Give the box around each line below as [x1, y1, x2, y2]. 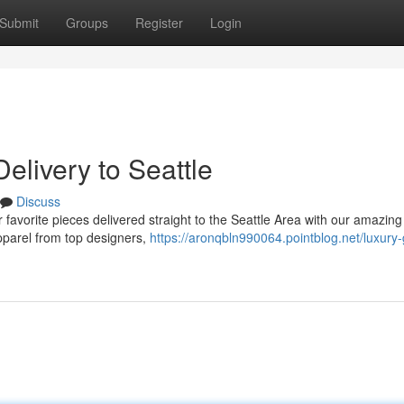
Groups [66, 14, 108, 32]
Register [135, 14, 183, 32]
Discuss [16, 192, 60, 210]
